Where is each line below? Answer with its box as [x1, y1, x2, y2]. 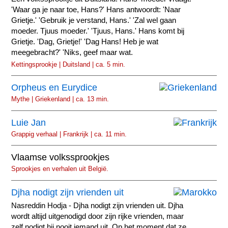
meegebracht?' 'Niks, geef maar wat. [11, 48, 133, 56]
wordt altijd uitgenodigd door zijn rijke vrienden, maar [11, 212, 184, 220]
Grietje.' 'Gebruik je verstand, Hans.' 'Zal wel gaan [11, 16, 177, 24]
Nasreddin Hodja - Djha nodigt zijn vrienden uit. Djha [11, 201, 184, 210]
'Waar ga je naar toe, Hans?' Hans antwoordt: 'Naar [11, 5, 181, 14]
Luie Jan [11, 117, 46, 128]
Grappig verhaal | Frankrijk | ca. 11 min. [11, 130, 127, 138]
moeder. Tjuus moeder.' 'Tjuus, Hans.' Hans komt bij [11, 26, 185, 35]
